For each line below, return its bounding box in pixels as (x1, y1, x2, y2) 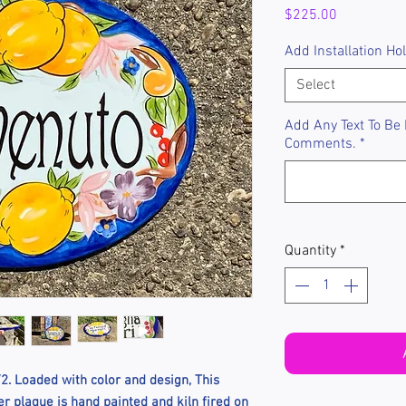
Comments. (285, 134, 356, 153)
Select (296, 75, 335, 94)
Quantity (285, 241, 336, 260)
